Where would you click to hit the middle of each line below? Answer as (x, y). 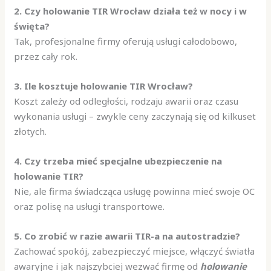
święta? (32, 26)
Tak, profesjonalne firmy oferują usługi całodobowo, (126, 41)
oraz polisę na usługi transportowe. (90, 207)
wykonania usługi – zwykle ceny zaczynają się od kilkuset (135, 116)
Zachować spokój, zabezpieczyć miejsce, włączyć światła (135, 251)
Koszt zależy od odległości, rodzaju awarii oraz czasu (126, 101)
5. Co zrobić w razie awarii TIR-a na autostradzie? (127, 236)
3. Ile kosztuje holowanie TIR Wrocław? (104, 86)
